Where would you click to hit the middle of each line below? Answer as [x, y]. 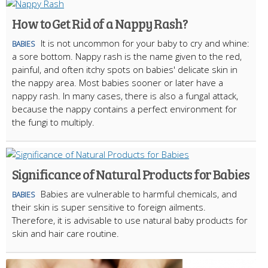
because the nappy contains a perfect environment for [124, 109]
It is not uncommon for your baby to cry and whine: [145, 43]
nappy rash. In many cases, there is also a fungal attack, [125, 96]
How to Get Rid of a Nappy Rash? [100, 24]
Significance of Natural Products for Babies [131, 174]
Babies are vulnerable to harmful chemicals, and [139, 194]
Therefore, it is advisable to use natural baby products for [130, 220]
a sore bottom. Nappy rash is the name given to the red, [127, 57]
